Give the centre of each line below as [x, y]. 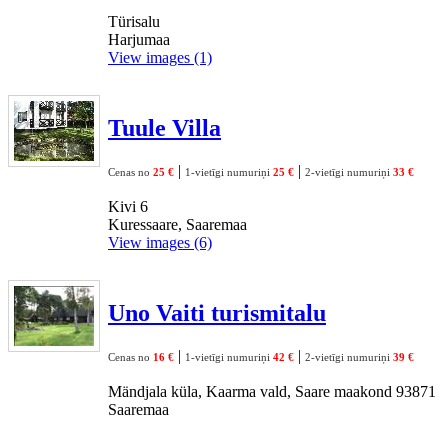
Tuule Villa [164, 127]
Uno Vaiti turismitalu [217, 312]
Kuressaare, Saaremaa [177, 224]
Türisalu [134, 21]
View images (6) [160, 242]
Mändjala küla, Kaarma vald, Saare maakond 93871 [272, 391]
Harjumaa [139, 39]
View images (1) [160, 57]
